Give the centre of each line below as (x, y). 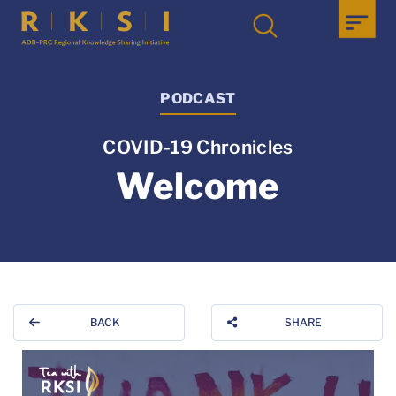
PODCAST (198, 99)
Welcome (198, 187)
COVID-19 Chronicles (198, 148)
